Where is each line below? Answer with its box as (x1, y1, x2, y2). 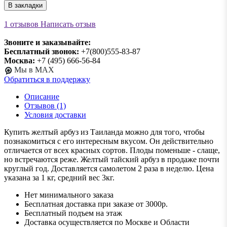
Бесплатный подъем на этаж (24, 208, 122, 217)
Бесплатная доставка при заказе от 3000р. (24, 199, 168, 208)
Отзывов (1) (24, 101, 66, 110)
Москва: (4, 56, 35, 65)
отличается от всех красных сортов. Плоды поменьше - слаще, (4, 145, 220, 155)
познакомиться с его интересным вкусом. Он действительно (4, 136, 213, 145)
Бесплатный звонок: (4, 47, 79, 56)
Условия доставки (24, 110, 86, 119)
